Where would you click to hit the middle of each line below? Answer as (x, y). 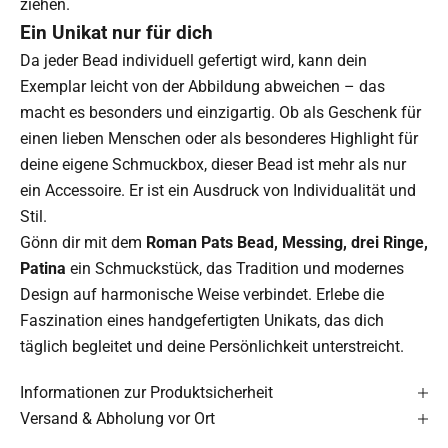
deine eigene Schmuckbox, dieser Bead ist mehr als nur (213, 165)
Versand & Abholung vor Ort (117, 419)
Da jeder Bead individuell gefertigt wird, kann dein (193, 61)
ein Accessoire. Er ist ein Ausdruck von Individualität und (218, 191)
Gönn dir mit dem (83, 243)
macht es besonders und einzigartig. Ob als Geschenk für (220, 113)
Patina (43, 269)
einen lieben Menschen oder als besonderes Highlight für (219, 139)
